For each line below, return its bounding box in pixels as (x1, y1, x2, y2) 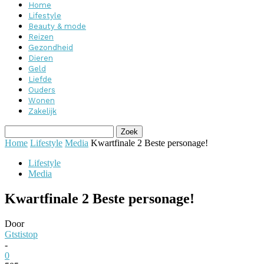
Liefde (28, 75, 52, 84)
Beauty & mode (28, 22, 86, 31)
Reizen (28, 32, 54, 41)
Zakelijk (28, 107, 57, 115)
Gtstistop (5, 229, 38, 239)
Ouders (28, 85, 55, 94)
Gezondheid (28, 43, 73, 52)
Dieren (28, 54, 53, 62)
